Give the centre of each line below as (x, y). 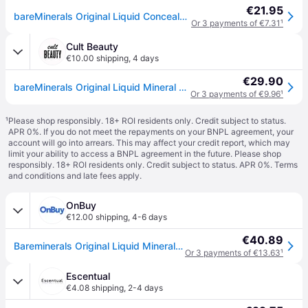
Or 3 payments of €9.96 (235, 94)
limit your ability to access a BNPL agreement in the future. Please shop (145, 154)
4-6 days (150, 217)
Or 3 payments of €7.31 (236, 23)
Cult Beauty (92, 46)
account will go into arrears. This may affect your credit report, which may (149, 143)
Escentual (88, 276)
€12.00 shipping (97, 217)
